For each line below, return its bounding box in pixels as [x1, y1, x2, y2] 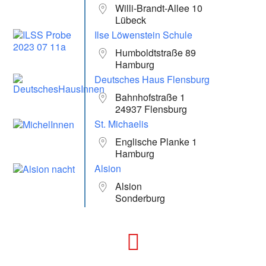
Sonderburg [115, 191, 166, 205]
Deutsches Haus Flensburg [94, 72, 210, 86]
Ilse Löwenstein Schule [94, 27, 193, 42]
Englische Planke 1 [115, 134, 198, 148]
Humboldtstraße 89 [115, 45, 197, 59]
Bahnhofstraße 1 [115, 90, 186, 104]
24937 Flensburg [115, 102, 188, 116]
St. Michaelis [94, 116, 149, 131]
